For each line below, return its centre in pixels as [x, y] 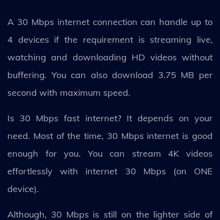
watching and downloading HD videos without [110, 57]
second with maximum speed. [70, 93]
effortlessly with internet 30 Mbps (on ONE [110, 171]
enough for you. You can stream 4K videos [110, 153]
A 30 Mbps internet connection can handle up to [110, 22]
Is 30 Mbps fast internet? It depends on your [110, 118]
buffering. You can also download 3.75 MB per [110, 75]
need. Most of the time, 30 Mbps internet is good [110, 136]
